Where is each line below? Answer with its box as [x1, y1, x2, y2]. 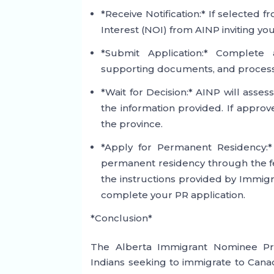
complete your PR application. [101, 189, 246, 201]
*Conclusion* [91, 212, 153, 224]
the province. [101, 118, 163, 130]
